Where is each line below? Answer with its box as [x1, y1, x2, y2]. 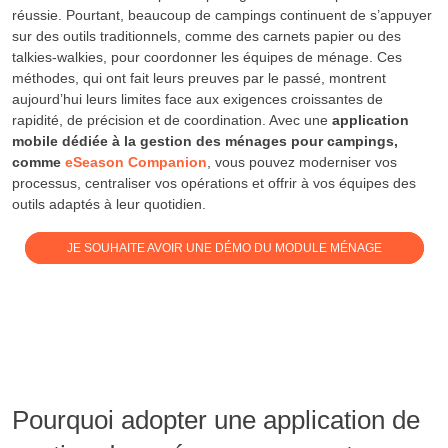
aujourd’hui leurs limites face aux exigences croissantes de [12, 91, 383, 108]
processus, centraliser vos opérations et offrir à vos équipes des [12, 175, 416, 192]
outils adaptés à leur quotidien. [12, 196, 206, 213]
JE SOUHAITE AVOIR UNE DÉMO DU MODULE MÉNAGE [66, 240, 382, 255]
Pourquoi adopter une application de [12, 405, 420, 436]
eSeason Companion [65, 154, 207, 171]
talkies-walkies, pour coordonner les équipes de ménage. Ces [12, 49, 402, 66]
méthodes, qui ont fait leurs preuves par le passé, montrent [12, 70, 386, 87]
